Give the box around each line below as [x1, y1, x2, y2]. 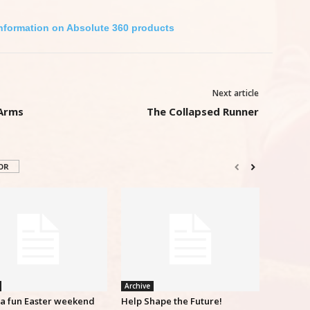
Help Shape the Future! [120, 295, 222, 307]
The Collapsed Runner [146, 104, 259, 118]
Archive [124, 281, 150, 291]
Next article [212, 87, 259, 99]
